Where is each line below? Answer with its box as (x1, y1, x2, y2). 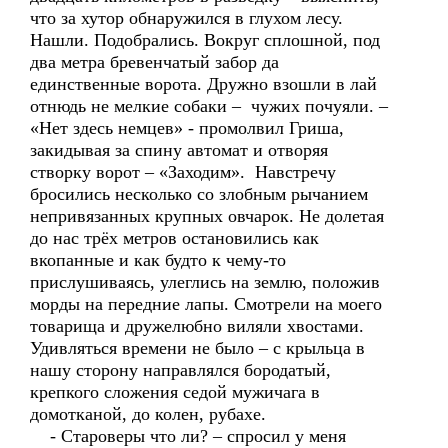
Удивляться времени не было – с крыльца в (30, 338, 365, 358)
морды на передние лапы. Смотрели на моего (30, 294, 382, 314)
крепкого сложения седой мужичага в (30, 382, 320, 402)
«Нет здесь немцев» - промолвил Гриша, (30, 118, 344, 138)
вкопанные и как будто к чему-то (30, 250, 286, 270)
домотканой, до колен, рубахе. (30, 404, 266, 424)
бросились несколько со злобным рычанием (30, 184, 368, 204)
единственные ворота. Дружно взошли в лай (30, 74, 377, 94)
